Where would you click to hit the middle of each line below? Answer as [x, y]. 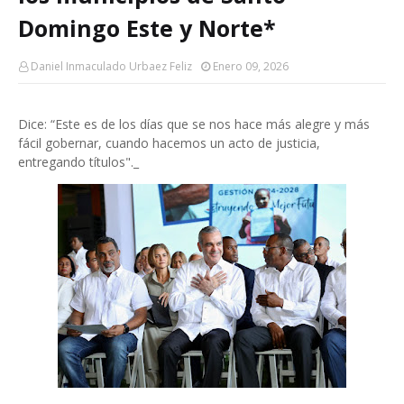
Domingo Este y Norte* [147, 28]
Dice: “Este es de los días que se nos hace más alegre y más [194, 124]
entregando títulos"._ [78, 162]
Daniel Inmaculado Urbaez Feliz [111, 66]
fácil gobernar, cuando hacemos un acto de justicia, [169, 143]
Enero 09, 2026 [251, 66]
